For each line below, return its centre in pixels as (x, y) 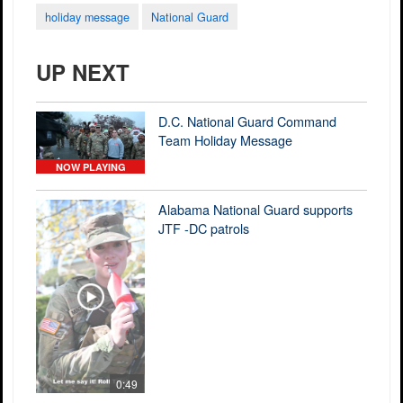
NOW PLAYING (90, 166)
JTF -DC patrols (204, 228)
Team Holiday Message (226, 140)
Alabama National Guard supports (256, 209)
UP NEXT (83, 72)
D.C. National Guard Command (248, 121)
